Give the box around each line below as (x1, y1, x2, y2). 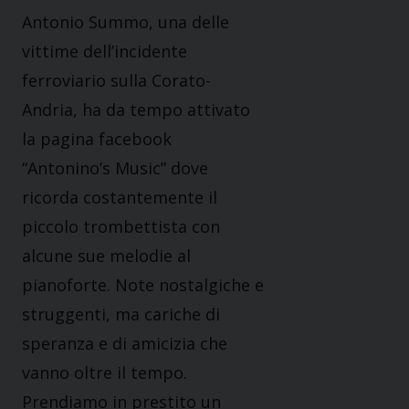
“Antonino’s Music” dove (22, 157, 208, 180)
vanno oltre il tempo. (22, 362, 187, 384)
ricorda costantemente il (22, 186, 217, 209)
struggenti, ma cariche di (22, 303, 220, 326)
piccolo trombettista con (22, 215, 220, 238)
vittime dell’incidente (22, 40, 187, 63)
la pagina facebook (22, 128, 172, 151)
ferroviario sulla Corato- (22, 69, 211, 92)
